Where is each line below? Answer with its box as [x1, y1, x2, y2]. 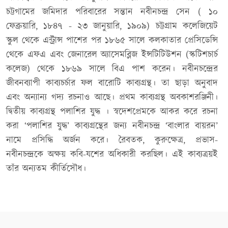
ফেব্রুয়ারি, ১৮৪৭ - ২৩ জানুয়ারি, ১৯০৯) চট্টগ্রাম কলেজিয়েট [6, 20, 218, 33]
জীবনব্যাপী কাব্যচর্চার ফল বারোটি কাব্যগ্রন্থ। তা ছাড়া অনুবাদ [6, 77, 218, 90]
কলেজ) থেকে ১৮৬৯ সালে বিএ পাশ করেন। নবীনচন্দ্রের [6, 63, 218, 76]
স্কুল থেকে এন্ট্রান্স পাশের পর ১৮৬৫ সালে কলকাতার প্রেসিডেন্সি [6, 34, 218, 47]
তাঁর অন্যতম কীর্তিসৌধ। [6, 162, 86, 176]
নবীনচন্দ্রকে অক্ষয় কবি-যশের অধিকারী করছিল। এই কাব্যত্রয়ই [6, 148, 218, 161]
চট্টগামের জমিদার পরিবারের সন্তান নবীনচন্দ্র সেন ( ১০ [6, 6, 218, 19]
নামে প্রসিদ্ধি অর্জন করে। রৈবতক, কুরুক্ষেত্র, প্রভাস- [6, 134, 218, 147]
